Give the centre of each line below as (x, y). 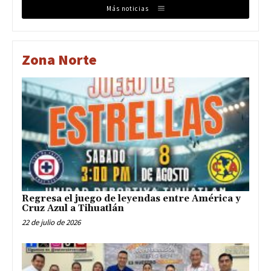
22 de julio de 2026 (51, 223)
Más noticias (127, 8)
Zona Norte (59, 60)
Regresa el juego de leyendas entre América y (131, 199)
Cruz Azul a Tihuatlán (73, 209)
